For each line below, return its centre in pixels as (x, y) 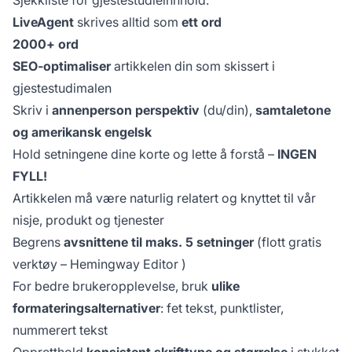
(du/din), (227, 110)
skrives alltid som (128, 22)
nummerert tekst (60, 330)
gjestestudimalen (62, 88)
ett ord (202, 22)
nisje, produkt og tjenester (88, 220)
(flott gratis (288, 242)
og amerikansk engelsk (82, 132)
